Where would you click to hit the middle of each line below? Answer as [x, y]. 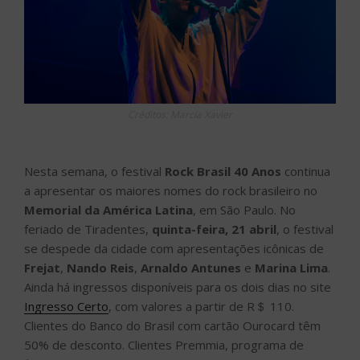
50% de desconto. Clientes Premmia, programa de [164, 344]
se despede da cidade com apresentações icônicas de [174, 248]
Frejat [42, 267]
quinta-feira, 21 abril [214, 229]
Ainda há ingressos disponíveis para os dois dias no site [178, 286]
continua [306, 171]
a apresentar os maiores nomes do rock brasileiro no [171, 190]
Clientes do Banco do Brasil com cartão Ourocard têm [172, 325]
